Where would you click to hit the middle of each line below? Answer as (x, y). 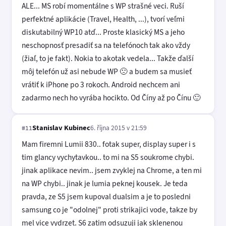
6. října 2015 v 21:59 (119, 128)
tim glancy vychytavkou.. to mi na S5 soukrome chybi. (108, 157)
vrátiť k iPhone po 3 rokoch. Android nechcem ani (101, 85)
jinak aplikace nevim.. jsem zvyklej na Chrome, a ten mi (112, 170)
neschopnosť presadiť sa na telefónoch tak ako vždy (106, 45)
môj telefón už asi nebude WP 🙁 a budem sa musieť (107, 72)
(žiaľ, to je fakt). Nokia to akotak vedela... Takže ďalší (108, 59)
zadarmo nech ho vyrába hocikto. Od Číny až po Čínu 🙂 (111, 98)
